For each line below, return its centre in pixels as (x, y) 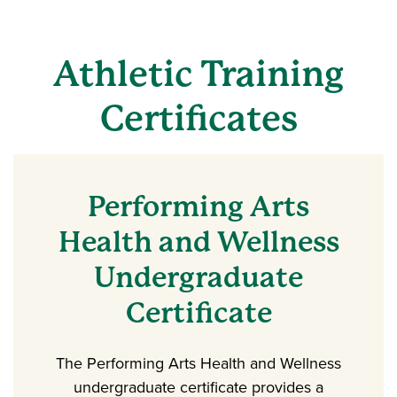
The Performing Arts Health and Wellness (198, 363)
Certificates (198, 118)
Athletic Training (198, 74)
